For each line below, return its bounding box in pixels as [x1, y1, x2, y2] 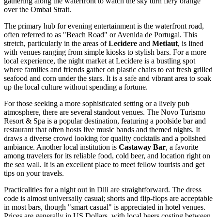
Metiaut [152, 39, 178, 48]
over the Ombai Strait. [4, 5, 71, 14]
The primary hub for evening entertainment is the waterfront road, [4, 22, 204, 31]
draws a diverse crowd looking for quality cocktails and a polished [4, 134, 206, 143]
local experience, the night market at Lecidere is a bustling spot [4, 57, 195, 65]
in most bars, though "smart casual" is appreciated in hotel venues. [4, 203, 205, 212]
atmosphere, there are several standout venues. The [4, 108, 161, 117]
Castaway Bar [119, 143, 166, 152]
